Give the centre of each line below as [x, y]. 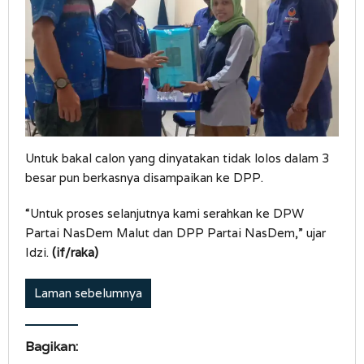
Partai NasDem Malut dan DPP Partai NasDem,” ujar [175, 233]
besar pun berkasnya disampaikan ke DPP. [144, 178]
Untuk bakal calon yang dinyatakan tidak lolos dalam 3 [177, 158]
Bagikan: [52, 347]
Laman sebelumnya [88, 293]
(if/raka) [75, 253]
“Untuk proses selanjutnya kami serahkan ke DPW [165, 214]
